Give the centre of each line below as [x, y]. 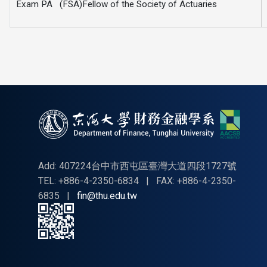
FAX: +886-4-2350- [196, 181]
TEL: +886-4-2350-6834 [90, 181]
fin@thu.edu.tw [107, 196]
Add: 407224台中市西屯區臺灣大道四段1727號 [138, 166]
